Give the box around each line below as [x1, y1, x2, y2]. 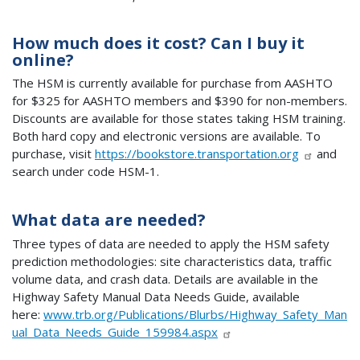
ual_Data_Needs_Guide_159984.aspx [12, 323, 218, 340]
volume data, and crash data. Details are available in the [12, 270, 318, 287]
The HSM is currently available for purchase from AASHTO [12, 75, 333, 92]
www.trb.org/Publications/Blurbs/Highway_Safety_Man [43, 305, 347, 322]
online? [12, 48, 74, 71]
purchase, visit [12, 145, 95, 162]
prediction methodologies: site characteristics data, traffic [12, 252, 332, 269]
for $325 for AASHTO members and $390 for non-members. [12, 92, 347, 109]
